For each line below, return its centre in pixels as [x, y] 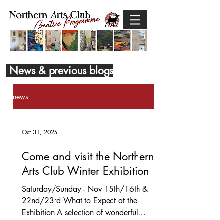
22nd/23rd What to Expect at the [79, 201]
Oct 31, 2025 [40, 132]
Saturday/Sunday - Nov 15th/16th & [85, 189]
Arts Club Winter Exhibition [85, 171]
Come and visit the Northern [88, 156]
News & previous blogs [60, 70]
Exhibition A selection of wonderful [80, 212]
